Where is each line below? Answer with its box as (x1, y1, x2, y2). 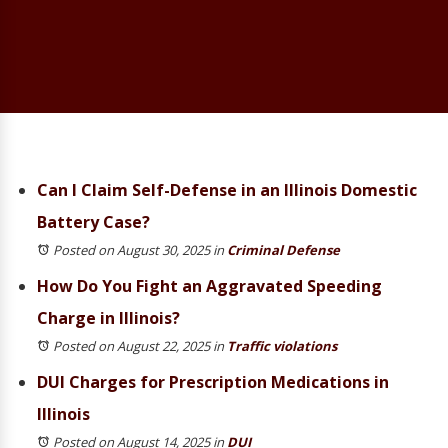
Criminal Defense (227, 241, 340, 259)
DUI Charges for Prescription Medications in (37, 371, 389, 393)
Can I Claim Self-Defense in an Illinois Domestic (37, 179, 417, 201)
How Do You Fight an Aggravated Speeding (37, 275, 382, 297)
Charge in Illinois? (37, 307, 180, 329)
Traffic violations (227, 337, 337, 355)
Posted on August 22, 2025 (53, 337, 210, 355)
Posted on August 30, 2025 (53, 241, 210, 259)
